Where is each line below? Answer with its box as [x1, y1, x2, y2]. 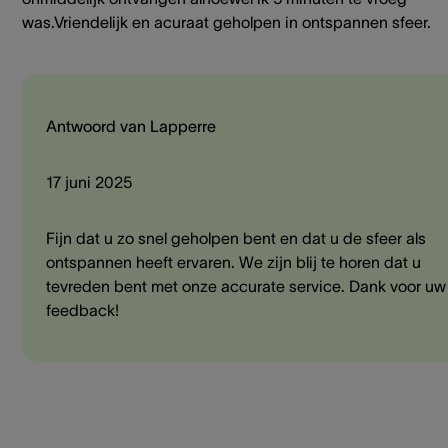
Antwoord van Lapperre [46, 117, 216, 136]
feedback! [46, 301, 119, 320]
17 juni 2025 [46, 173, 132, 192]
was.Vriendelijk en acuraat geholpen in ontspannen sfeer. [22, 13, 431, 32]
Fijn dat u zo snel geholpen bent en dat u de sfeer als [46, 229, 426, 248]
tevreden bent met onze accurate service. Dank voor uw [46, 277, 446, 296]
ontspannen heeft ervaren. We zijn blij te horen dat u [46, 253, 421, 272]
